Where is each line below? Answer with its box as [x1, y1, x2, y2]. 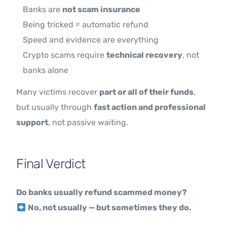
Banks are [23, 5, 63, 15]
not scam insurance [62, 5, 141, 15]
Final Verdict [16, 156, 86, 172]
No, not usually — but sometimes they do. [27, 203, 192, 213]
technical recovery [106, 50, 183, 60]
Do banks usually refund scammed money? [16, 187, 187, 198]
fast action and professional [94, 102, 206, 112]
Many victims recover [16, 87, 100, 97]
